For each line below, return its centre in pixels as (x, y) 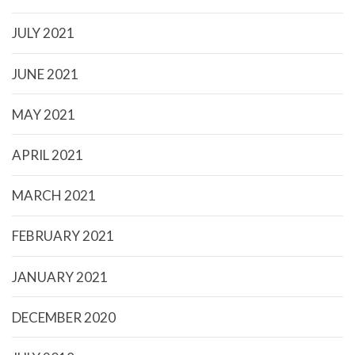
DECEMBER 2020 (64, 317)
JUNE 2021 (45, 74)
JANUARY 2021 (60, 277)
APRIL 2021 (48, 155)
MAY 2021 (44, 114)
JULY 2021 (43, 33)
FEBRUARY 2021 (63, 236)
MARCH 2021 (54, 196)
